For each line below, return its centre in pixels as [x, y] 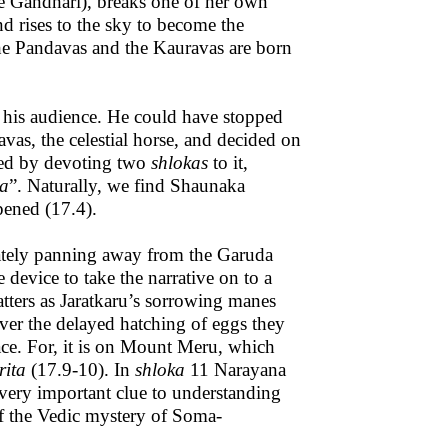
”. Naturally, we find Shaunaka [127, 185]
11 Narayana [235, 369]
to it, [228, 162]
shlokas [179, 162]
